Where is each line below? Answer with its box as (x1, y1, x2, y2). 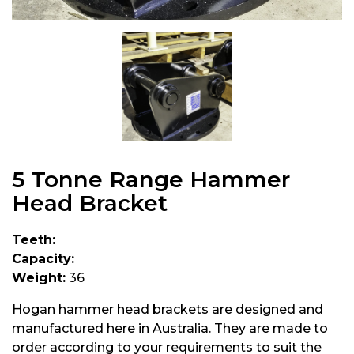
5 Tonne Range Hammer (12, 166, 290, 193)
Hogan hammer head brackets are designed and (12, 302, 323, 317)
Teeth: (12, 232, 55, 247)
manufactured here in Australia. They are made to (12, 321, 328, 336)
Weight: (12, 270, 66, 285)
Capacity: (12, 251, 74, 266)
